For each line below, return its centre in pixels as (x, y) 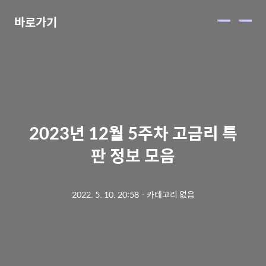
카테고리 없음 (170, 194)
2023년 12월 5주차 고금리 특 (133, 132)
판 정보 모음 (133, 155)
